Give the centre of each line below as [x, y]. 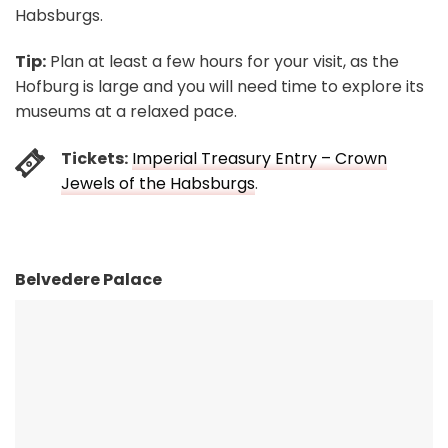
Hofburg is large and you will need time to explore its [219, 87]
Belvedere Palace [88, 279]
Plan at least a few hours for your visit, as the [222, 62]
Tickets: [94, 158]
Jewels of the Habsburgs [158, 183]
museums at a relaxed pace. [126, 112]
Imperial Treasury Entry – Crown [259, 158]
